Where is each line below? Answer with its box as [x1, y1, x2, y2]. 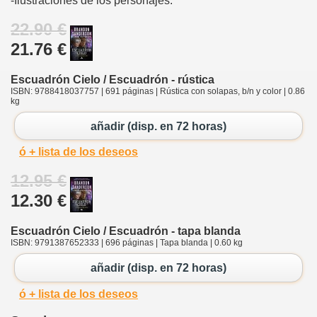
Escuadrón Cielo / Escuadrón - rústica [11, 74, 214, 86]
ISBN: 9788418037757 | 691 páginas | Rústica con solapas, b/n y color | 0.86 [11, 86, 305, 97]
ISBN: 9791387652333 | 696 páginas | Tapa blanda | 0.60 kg [11, 238, 243, 248]
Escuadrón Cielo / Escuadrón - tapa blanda [11, 225, 241, 238]
